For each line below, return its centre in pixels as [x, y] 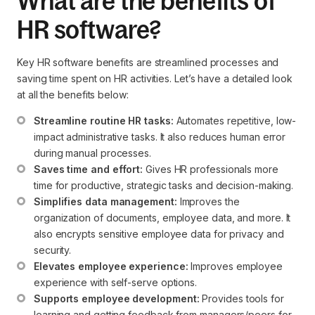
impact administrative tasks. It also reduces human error [161, 136]
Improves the [210, 201]
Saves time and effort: [89, 169]
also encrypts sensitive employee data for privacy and [160, 233]
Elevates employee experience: [111, 266]
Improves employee [237, 266]
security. [53, 250]
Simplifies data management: [105, 201]
